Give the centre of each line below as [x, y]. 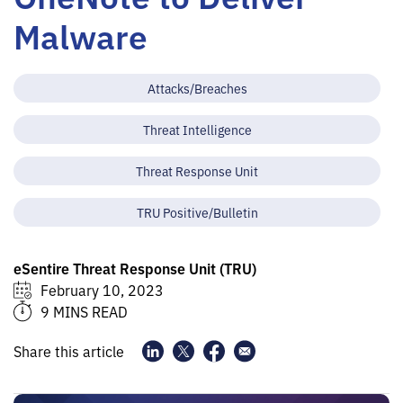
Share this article [69, 351]
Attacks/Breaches [197, 88]
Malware [81, 35]
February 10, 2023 [102, 290]
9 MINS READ [84, 311]
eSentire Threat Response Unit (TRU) [135, 268]
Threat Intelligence [197, 129]
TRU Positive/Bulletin [197, 212]
